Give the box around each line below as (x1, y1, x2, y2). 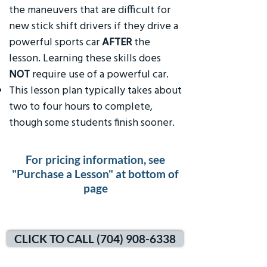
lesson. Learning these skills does (9, 50, 161, 65)
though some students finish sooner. (9, 114, 177, 129)
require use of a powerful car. (30, 66, 171, 81)
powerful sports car (9, 34, 102, 49)
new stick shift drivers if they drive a (9, 18, 178, 33)
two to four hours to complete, (9, 98, 153, 113)
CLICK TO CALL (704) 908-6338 (14, 232, 176, 246)
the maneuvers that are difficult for (9, 2, 170, 17)
